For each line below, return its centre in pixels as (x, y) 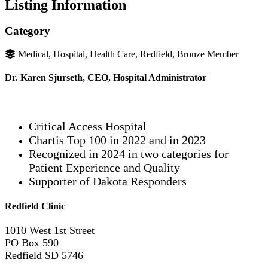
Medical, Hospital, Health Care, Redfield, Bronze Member (128, 54)
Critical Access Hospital (88, 126)
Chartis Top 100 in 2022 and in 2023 (117, 140)
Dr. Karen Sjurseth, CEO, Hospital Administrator (106, 78)
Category (28, 31)
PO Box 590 (33, 243)
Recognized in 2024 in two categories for (129, 153)
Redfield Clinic (35, 206)
